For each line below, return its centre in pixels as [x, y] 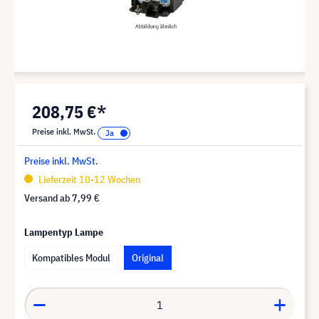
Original [148, 257]
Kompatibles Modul [71, 257]
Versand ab [48, 198]
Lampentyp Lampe [64, 232]
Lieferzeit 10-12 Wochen [88, 179]
